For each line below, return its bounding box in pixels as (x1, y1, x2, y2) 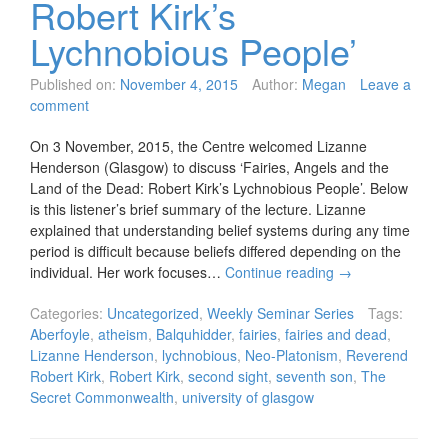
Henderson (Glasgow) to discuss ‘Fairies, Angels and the (30, 157, 389, 178)
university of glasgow (182, 387, 314, 408)
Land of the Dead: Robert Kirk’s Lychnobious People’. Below (30, 178, 408, 199)
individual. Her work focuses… (30, 262, 225, 283)
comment (30, 95, 89, 116)
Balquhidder (156, 324, 231, 345)
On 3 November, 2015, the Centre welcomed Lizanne (30, 136, 367, 157)
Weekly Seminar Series (207, 303, 354, 324)
